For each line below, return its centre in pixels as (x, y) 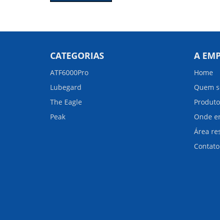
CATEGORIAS (77, 55)
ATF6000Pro (69, 72)
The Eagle (66, 102)
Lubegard (66, 87)
